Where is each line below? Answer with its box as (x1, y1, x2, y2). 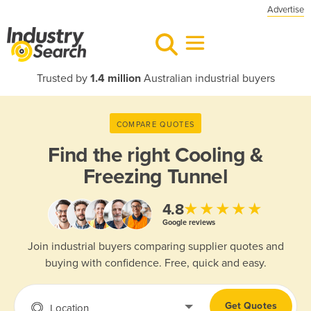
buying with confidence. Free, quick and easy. (44, 256, 267, 271)
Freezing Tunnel (83, 164, 228, 190)
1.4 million (90, 72, 141, 85)
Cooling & (174, 142, 263, 168)
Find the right (48, 142, 175, 168)
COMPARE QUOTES (116, 119, 195, 129)
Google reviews (162, 217, 215, 227)
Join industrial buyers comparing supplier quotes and (27, 239, 284, 254)
